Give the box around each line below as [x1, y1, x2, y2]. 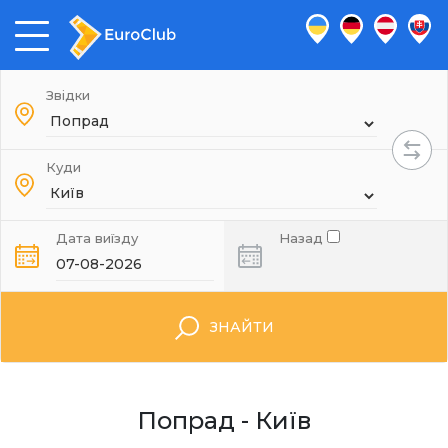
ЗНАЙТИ [209, 318, 274, 336]
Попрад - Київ [137, 406, 311, 435]
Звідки [46, 87, 90, 103]
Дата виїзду [56, 230, 138, 246]
